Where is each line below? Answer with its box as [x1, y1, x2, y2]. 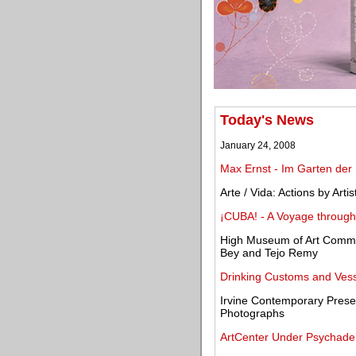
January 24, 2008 [220, 140, 296, 151]
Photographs [220, 307, 284, 319]
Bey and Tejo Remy [220, 246, 318, 259]
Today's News [220, 112, 314, 128]
